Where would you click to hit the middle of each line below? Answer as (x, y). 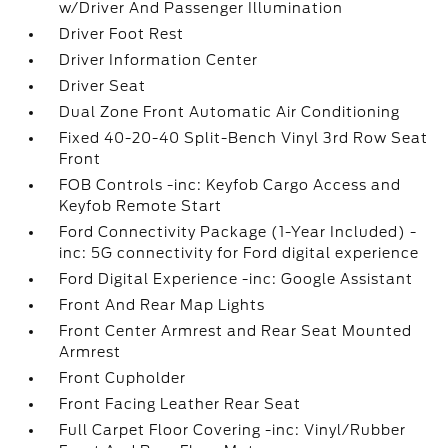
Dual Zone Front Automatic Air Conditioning (230, 112)
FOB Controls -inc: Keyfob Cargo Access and (230, 185)
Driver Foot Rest (122, 34)
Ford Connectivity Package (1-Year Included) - (238, 232)
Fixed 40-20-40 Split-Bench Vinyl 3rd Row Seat (244, 138)
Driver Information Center (159, 60)
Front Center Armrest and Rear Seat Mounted (236, 331)
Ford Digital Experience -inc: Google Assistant (236, 279)
